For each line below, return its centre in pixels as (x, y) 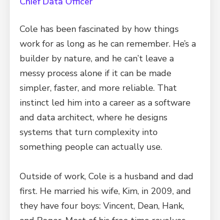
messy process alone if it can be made (96, 73)
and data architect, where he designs (94, 117)
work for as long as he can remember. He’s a (108, 44)
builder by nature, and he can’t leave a (97, 58)
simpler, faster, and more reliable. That (98, 88)
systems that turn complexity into (89, 132)
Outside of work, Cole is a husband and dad (107, 176)
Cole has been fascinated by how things (99, 29)
